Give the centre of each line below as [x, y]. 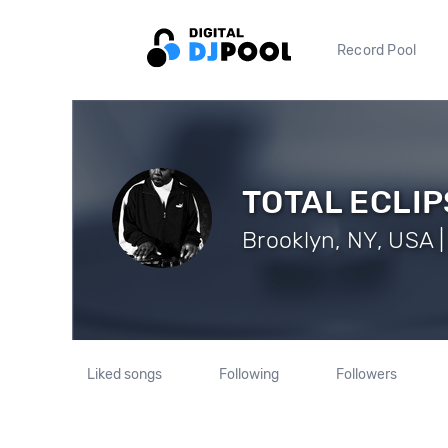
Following [248, 374]
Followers [366, 374]
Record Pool [377, 50]
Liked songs [125, 374]
